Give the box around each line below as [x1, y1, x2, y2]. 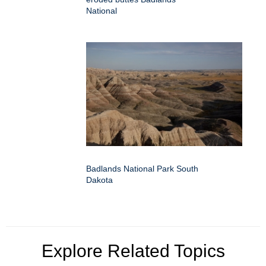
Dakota [86, 175, 113, 185]
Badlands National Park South [86, 163, 198, 173]
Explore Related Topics [41, 240, 225, 261]
